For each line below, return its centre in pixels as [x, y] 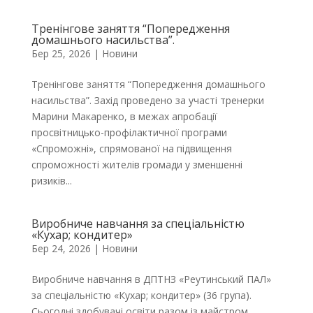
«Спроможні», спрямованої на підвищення [131, 148]
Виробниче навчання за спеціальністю [138, 224]
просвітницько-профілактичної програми [129, 132]
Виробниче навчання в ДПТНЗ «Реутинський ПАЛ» [151, 279]
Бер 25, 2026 [61, 53]
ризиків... [51, 181]
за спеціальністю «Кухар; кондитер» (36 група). [141, 295]
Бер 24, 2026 [61, 248]
